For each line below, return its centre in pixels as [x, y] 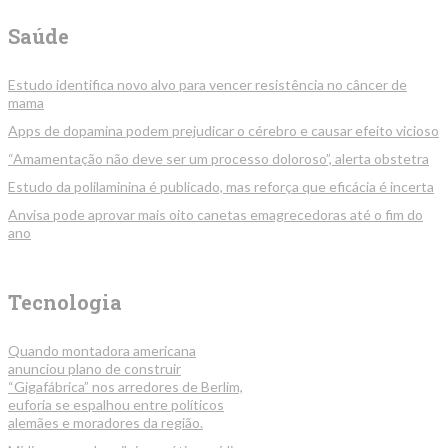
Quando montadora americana [102, 351]
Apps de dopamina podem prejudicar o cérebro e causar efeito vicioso [223, 131]
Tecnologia [65, 302]
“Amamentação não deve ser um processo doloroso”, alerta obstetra [218, 159]
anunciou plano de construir [94, 369]
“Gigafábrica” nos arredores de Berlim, [125, 387]
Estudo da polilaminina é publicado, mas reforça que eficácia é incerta [221, 187]
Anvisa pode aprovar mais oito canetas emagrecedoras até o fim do [215, 215]
